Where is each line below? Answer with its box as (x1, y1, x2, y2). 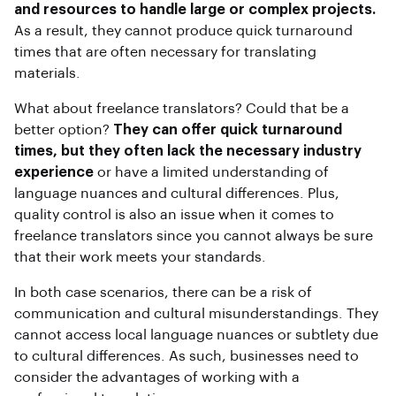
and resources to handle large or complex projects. (14, 3, 376, 18)
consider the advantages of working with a (14, 370, 300, 385)
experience (14, 165, 97, 180)
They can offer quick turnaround (113, 123, 342, 138)
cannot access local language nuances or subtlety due (14, 328, 378, 343)
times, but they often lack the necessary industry (14, 144, 362, 159)
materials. (14, 66, 80, 81)
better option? (14, 123, 113, 138)
